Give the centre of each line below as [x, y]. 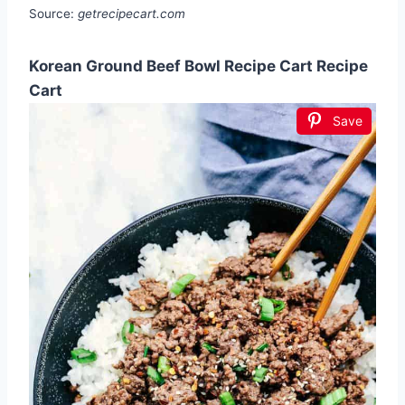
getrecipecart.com [132, 13]
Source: [53, 13]
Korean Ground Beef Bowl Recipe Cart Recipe [198, 66]
